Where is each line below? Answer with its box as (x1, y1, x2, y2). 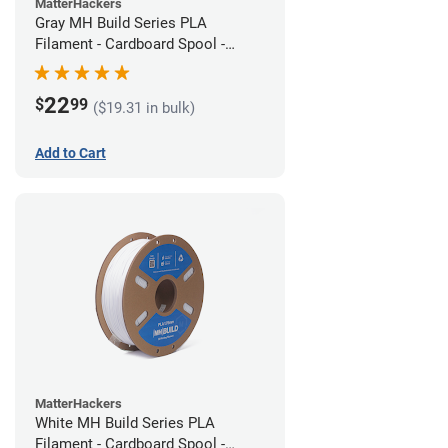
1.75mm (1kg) (35, 56, 127, 75)
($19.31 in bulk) (93, 99, 195, 118)
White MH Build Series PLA (35, 413, 215, 432)
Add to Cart (35, 144, 106, 161)
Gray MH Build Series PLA (35, 14, 207, 33)
